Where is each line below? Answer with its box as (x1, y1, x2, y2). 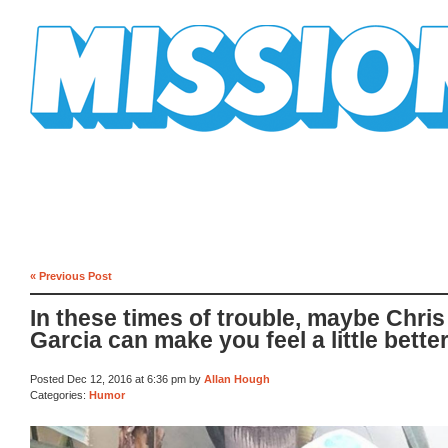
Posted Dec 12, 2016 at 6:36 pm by (30, 373, 204, 386)
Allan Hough (204, 373, 270, 386)
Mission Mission (30, 132, 142, 147)
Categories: (30, 388, 89, 401)
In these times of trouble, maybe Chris (30, 306, 445, 332)
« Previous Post (30, 269, 112, 282)
